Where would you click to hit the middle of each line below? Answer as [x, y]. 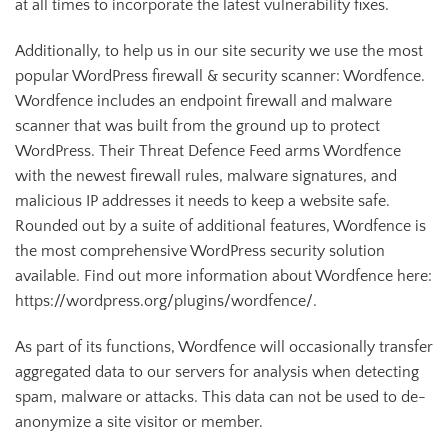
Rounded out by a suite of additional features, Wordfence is [220, 225]
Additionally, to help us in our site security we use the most [219, 50]
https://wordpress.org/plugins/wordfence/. [166, 300]
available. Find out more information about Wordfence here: [223, 275]
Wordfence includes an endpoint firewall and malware [203, 100]
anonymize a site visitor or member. [139, 421]
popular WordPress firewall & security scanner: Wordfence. [220, 75]
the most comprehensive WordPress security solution [200, 250]
